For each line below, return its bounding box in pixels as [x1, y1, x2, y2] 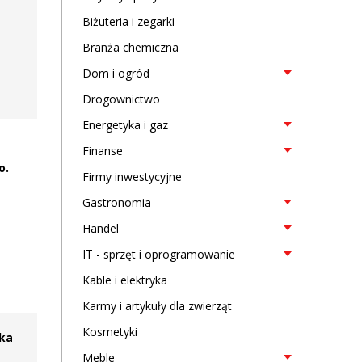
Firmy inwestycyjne [82, 169, 182, 184]
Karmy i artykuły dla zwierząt [82, 298, 232, 314]
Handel [82, 221, 119, 236]
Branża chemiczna [82, 40, 179, 55]
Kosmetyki [82, 324, 137, 339]
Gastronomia [82, 195, 151, 210]
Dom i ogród [82, 65, 149, 81]
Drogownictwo [82, 91, 160, 107]
